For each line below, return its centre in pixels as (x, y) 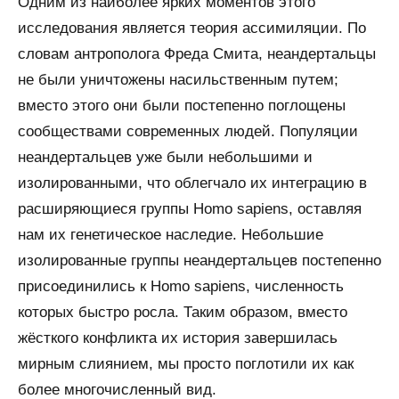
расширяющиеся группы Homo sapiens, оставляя (190, 209)
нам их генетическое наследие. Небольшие (171, 235)
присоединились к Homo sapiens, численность (181, 287)
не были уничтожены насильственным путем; (178, 80)
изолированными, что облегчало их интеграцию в (192, 183)
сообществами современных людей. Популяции (188, 132)
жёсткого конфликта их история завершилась (178, 338)
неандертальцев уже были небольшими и (165, 158)
